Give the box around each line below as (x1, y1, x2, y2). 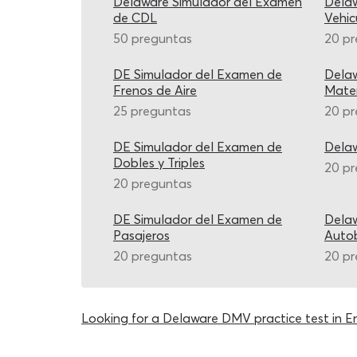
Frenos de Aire (113, 82, 197, 98)
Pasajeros (113, 227, 170, 243)
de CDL (113, 10, 157, 25)
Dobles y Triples (113, 155, 205, 171)
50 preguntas (113, 30, 192, 46)
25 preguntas (113, 103, 191, 119)
